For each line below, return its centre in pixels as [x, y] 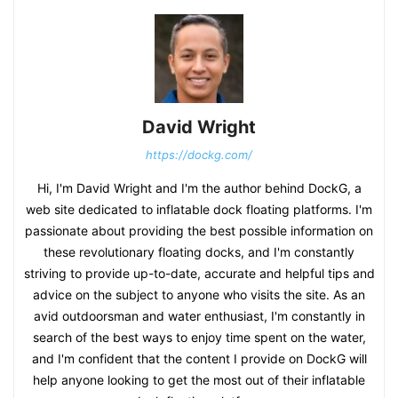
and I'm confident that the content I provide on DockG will [199, 359]
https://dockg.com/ [199, 155]
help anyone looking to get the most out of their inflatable [199, 380]
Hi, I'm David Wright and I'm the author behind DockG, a [199, 188]
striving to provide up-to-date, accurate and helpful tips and [199, 274]
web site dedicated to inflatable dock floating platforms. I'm [199, 210]
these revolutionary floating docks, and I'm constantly [199, 252]
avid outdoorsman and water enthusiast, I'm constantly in [199, 316]
